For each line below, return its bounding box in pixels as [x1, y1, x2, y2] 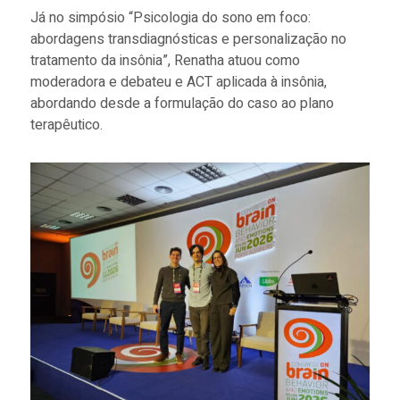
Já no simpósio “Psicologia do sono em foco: [29, 6, 311, 29]
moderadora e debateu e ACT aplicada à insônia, [29, 71, 327, 93]
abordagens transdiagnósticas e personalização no [29, 28, 346, 50]
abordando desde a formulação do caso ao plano [29, 92, 334, 114]
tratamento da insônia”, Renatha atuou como [29, 49, 300, 71]
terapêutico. [29, 113, 103, 136]
